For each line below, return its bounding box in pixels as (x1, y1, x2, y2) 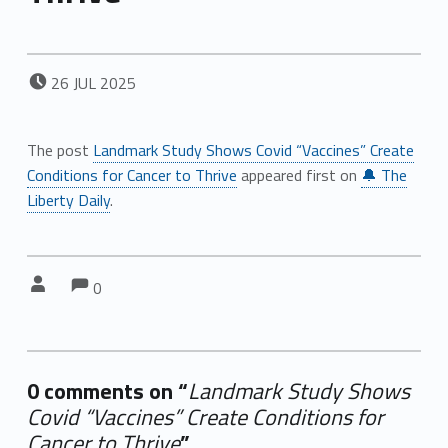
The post (26, 137, 93, 162)
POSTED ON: (50, 59, 76, 84)
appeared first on (236, 162, 361, 187)
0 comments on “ (26, 373, 188, 408)
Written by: (50, 261, 70, 286)
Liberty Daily (26, 187, 110, 212)
